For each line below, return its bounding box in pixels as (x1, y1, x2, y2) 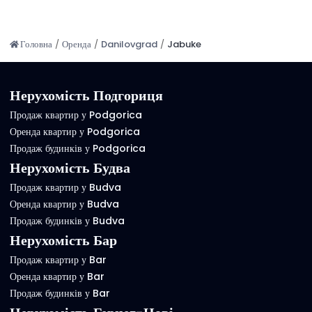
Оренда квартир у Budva (9, 197, 119, 211)
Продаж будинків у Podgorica (9, 141, 146, 155)
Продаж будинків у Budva (9, 214, 125, 228)
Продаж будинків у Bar (9, 286, 110, 300)
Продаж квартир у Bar (9, 253, 107, 267)
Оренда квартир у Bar (9, 270, 104, 283)
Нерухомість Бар (9, 231, 117, 250)
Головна (19, 38, 52, 51)
